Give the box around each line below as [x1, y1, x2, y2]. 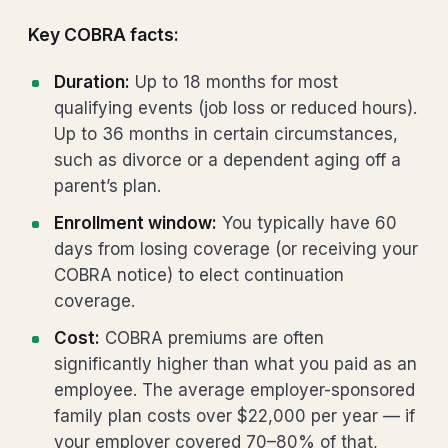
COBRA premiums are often [100, 328, 324, 348]
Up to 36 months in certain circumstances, [54, 124, 398, 144]
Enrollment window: [54, 213, 217, 233]
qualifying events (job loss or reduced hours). [54, 98, 417, 118]
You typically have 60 [217, 213, 397, 233]
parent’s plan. [54, 176, 161, 196]
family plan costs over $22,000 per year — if [54, 406, 415, 426]
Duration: [54, 72, 130, 92]
